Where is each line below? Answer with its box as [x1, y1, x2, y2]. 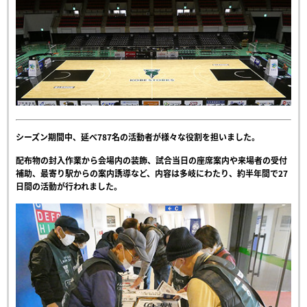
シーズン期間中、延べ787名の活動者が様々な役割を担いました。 [16, 130, 260, 143]
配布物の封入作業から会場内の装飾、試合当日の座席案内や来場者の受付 [16, 153, 287, 167]
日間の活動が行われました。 [16, 180, 122, 193]
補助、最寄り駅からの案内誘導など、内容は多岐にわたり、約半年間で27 [16, 167, 288, 180]
